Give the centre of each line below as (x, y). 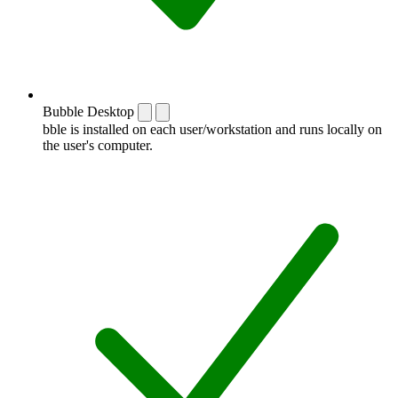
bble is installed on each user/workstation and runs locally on (212, 129)
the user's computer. (98, 145)
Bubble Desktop (88, 111)
